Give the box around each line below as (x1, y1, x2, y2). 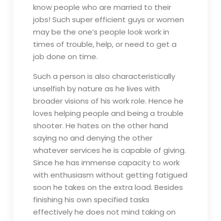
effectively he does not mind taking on (33, 207, 176, 217)
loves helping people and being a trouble (33, 108, 184, 118)
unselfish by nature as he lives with (33, 83, 160, 94)
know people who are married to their (33, 2, 171, 12)
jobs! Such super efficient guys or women (33, 14, 184, 25)
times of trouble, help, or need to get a (33, 39, 177, 49)
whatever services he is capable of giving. (33, 145, 186, 155)
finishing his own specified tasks (33, 194, 149, 205)
